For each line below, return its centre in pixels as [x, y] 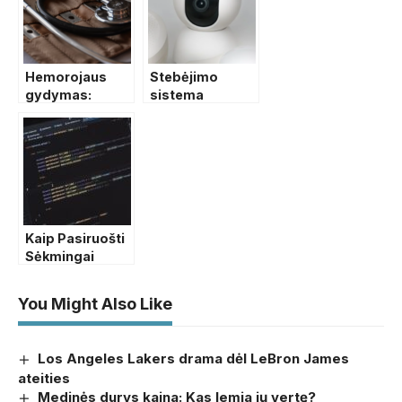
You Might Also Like [95, 304]
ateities [44, 378]
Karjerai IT [59, 275]
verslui [172, 131]
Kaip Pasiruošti [75, 239]
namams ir [184, 113]
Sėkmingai [60, 257]
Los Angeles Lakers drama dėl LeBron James [194, 359]
